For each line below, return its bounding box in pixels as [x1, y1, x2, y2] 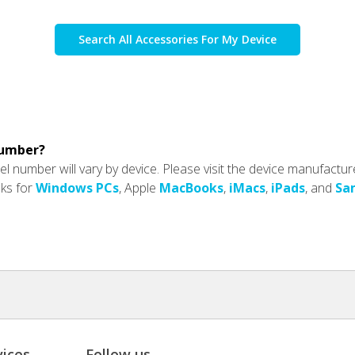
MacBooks [159, 178, 223, 197]
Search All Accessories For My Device [78, 31, 277, 47]
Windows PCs [36, 178, 119, 197]
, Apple [119, 178, 159, 197]
